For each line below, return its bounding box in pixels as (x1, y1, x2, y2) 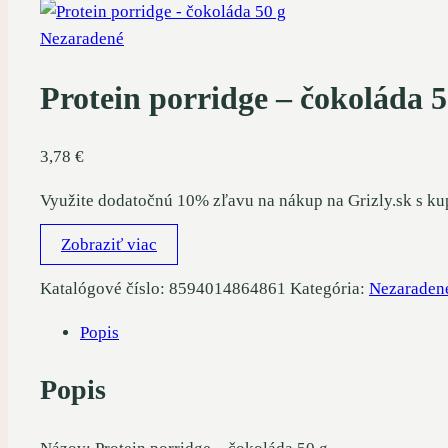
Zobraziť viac (61, 235, 157, 255)
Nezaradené (40, 29, 124, 49)
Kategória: (290, 279, 369, 299)
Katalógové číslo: (40, 279, 169, 299)
